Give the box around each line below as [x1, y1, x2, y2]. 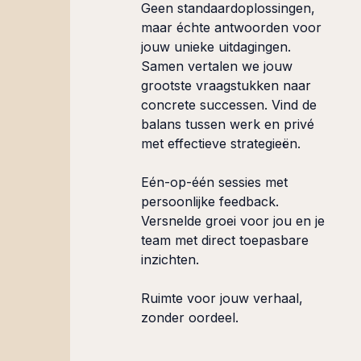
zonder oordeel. [141, 309, 239, 326]
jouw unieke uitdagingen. [141, 39, 291, 56]
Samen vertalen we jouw [141, 58, 293, 75]
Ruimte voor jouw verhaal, [141, 290, 303, 307]
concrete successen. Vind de [141, 97, 317, 114]
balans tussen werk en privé [141, 116, 314, 133]
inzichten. [141, 251, 199, 268]
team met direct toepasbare [141, 232, 309, 249]
